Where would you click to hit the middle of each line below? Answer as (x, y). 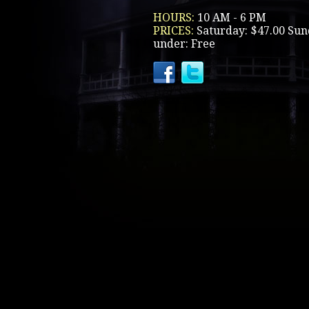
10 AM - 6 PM (232, 18)
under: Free (184, 44)
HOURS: (175, 18)
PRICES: (175, 31)
